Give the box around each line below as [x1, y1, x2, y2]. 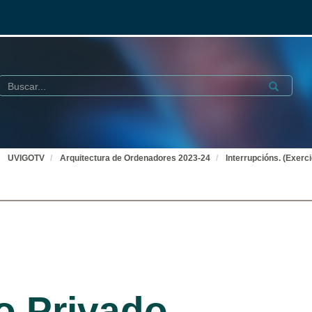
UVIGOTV [8, 153, 45, 163]
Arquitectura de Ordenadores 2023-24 [60, 153, 210, 163]
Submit [264, 79, 297, 90]
